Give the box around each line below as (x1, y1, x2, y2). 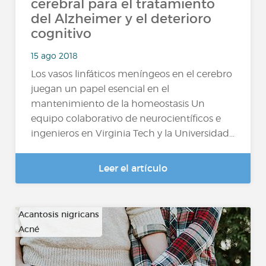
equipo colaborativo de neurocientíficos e (31, 113, 221, 124)
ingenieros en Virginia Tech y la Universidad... (31, 128, 235, 139)
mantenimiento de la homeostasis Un (31, 98, 205, 109)
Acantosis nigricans (18, 209, 100, 220)
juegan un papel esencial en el (31, 83, 170, 94)
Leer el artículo (99, 162, 167, 174)
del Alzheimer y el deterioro (31, 11, 212, 27)
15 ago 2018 (31, 50, 78, 61)
